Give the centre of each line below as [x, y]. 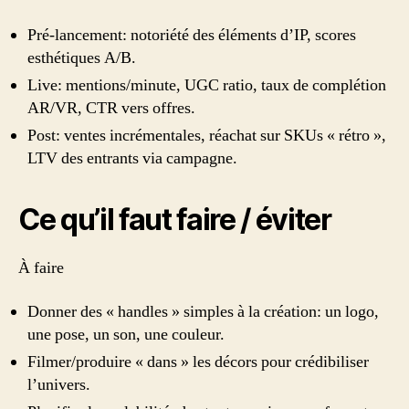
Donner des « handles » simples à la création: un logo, [203, 311]
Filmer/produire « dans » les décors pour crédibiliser [198, 362]
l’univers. [59, 384]
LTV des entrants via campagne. [132, 158]
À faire [41, 268]
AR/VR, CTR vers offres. [111, 108]
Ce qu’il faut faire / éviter [175, 220]
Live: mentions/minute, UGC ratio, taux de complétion [207, 85]
